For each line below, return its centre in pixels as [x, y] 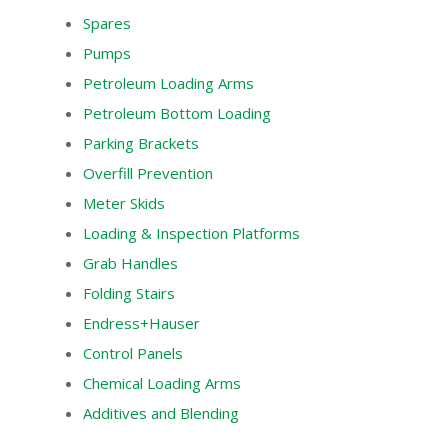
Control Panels [132, 353]
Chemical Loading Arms [161, 383]
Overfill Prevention [147, 173]
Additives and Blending [160, 413]
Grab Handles [130, 263]
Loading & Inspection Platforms [191, 233]
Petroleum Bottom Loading [176, 113]
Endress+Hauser [141, 323]
